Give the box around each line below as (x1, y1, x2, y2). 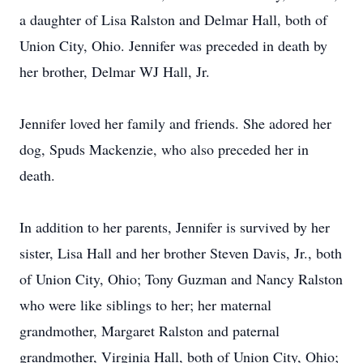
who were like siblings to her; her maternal (19, 295, 271, 314)
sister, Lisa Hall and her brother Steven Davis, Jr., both (19, 243, 342, 263)
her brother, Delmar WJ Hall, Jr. (19, 62, 210, 81)
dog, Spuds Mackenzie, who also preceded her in (19, 139, 309, 159)
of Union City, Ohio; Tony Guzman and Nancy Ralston (19, 269, 343, 288)
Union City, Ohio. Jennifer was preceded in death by (19, 36, 327, 55)
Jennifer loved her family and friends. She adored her (19, 113, 331, 133)
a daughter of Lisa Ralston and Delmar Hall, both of (19, 10, 327, 29)
